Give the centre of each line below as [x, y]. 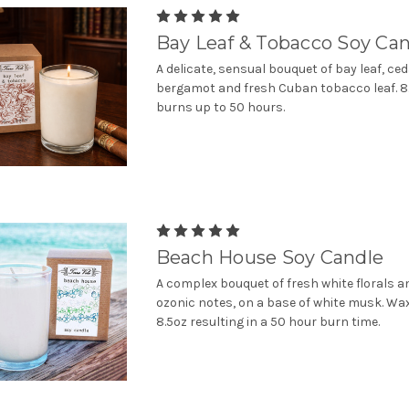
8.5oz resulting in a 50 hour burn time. [267, 321]
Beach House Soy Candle [270, 257]
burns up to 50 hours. [220, 107]
